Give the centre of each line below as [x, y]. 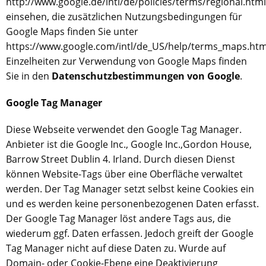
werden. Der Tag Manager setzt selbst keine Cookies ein [130, 189]
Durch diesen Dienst [188, 159]
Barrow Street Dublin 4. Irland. [74, 159]
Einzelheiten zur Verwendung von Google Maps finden [126, 61]
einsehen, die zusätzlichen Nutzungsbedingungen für [124, 17]
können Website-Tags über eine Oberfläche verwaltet [124, 174]
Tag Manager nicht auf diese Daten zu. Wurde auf [116, 248]
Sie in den [29, 76]
